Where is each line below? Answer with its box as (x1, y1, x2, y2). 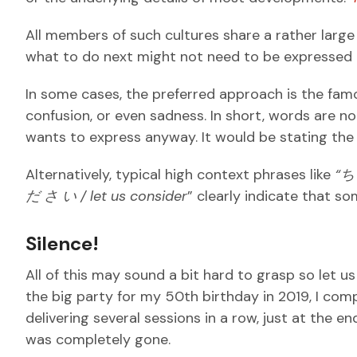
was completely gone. (25, 330, 175, 349)
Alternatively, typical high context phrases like (25, 165, 335, 184)
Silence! (25, 231, 99, 256)
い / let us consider (62, 186, 187, 206)
